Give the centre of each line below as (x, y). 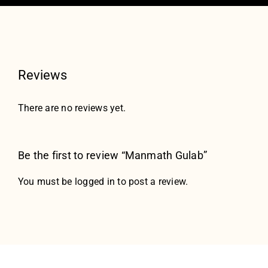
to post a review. (152, 182)
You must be (46, 182)
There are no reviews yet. (71, 108)
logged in (95, 182)
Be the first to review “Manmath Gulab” (112, 156)
